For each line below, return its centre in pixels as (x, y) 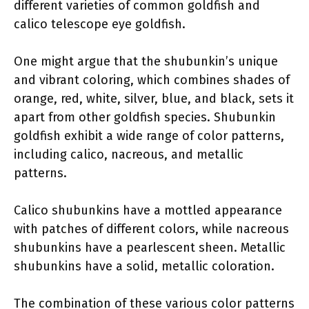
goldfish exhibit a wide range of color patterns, (149, 136)
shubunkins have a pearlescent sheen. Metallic (150, 247)
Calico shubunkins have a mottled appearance (148, 210)
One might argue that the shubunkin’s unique (146, 61)
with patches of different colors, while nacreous (151, 229)
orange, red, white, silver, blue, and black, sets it (154, 98)
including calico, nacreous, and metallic (129, 154)
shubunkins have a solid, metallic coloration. (144, 266)
